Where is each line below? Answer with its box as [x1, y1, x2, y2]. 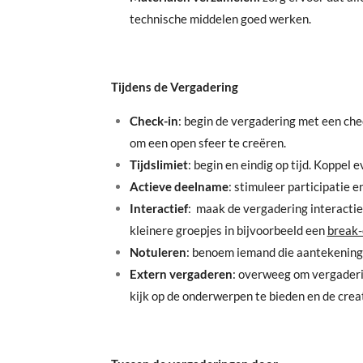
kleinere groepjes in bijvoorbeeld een [129, 222, 327, 237]
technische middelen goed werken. [129, 11, 311, 26]
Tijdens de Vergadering [111, 79, 238, 94]
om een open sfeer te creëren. [129, 135, 286, 150]
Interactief [129, 200, 188, 216]
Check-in [129, 113, 178, 128]
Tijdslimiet [129, 156, 188, 172]
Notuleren [129, 244, 186, 259]
